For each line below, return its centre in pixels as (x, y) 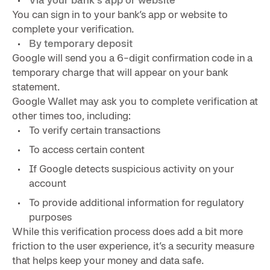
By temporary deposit (81, 43)
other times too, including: (71, 115)
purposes (50, 216)
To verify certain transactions (95, 130)
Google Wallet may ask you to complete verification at (135, 101)
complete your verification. (73, 28)
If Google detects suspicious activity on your (131, 168)
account (48, 183)
